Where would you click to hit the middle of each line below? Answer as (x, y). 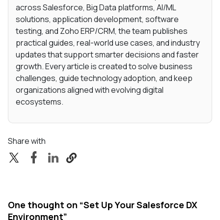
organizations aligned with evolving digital (90, 90)
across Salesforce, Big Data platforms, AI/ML (96, 7)
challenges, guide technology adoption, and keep (104, 78)
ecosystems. (40, 101)
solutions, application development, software (97, 19)
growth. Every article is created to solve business (104, 66)
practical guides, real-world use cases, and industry (108, 42)
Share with (27, 141)
